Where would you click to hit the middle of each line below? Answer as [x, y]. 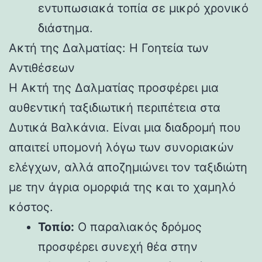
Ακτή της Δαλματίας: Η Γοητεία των [109, 48]
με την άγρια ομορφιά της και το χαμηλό [122, 187]
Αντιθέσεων [42, 68]
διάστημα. [65, 28]
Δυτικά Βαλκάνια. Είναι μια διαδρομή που [125, 127]
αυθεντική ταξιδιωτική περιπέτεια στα [115, 107]
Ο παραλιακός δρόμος [138, 227]
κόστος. [31, 207]
